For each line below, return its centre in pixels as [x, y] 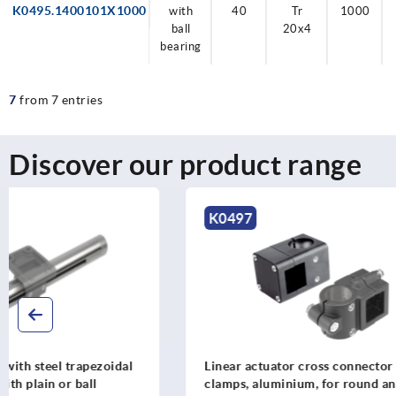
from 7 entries [61, 99]
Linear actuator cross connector [122, 366]
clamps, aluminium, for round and [127, 383]
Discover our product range [185, 164]
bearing [181, 46]
